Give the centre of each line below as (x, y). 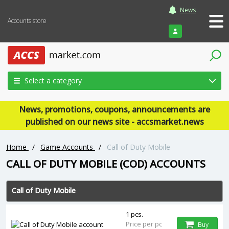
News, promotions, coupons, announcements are (114, 109)
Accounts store (27, 21)
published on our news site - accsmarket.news (114, 122)
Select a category (53, 81)
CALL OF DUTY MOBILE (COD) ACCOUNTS (106, 164)
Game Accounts (67, 147)
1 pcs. (134, 214)
